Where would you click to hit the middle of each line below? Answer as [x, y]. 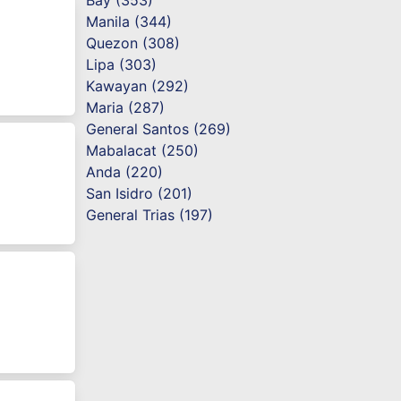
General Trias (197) [150, 215]
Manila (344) [129, 22]
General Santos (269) [159, 129]
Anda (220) [125, 172]
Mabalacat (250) [143, 151]
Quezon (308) [133, 43]
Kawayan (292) [138, 86]
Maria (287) [126, 108]
